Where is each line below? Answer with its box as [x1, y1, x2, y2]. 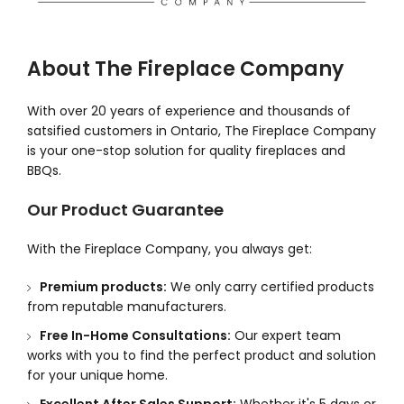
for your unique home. [27, 365, 168, 384]
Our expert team [231, 326, 341, 344]
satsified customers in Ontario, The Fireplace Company [27, 121, 376, 140]
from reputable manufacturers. [27, 297, 226, 316]
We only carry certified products [167, 277, 374, 296]
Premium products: [40, 277, 167, 296]
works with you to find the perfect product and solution [27, 345, 376, 364]
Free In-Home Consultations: [40, 326, 231, 344]
